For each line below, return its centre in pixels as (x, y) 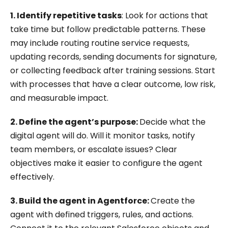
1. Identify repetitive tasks (66, 16)
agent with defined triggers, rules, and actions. (102, 215)
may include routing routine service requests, (100, 43)
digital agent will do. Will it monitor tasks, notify (103, 136)
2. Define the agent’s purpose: (75, 122)
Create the (173, 201)
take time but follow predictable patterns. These (108, 30)
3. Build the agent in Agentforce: (80, 201)
